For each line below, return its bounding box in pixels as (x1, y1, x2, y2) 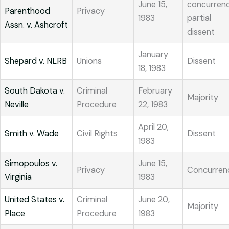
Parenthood (5, 6, 50, 17)
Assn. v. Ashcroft (5, 19, 68, 31)
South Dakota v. (5, 85, 65, 97)
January (138, 49, 168, 60)
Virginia (5, 172, 32, 183)
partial (187, 13, 211, 24)
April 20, (138, 122, 169, 133)
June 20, (138, 194, 170, 205)
